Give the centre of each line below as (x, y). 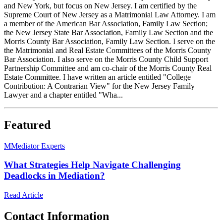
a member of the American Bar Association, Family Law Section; (106, 23)
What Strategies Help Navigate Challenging (92, 165)
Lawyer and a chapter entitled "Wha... (63, 95)
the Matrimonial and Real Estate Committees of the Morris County (108, 50)
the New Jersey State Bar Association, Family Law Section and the (109, 32)
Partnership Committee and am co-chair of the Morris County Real (108, 68)
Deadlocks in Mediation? (55, 176)
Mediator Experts (38, 146)
